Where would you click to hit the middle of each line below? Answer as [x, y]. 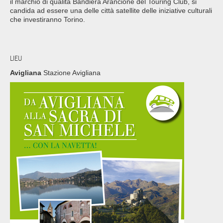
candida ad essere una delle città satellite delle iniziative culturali [111, 11]
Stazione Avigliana [71, 72]
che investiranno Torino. [48, 20]
